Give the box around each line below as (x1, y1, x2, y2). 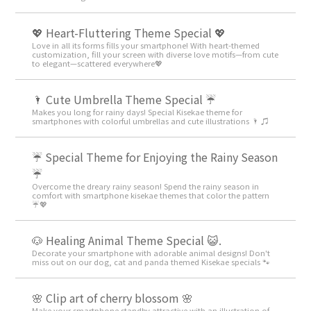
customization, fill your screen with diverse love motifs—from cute (32, 49, 279, 60)
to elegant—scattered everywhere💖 (32, 58, 163, 69)
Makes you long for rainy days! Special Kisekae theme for (32, 106, 243, 118)
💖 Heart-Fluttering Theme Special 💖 (32, 24, 226, 42)
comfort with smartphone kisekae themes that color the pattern (32, 190, 270, 201)
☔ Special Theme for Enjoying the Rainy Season (32, 149, 278, 166)
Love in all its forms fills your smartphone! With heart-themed (32, 40, 260, 51)
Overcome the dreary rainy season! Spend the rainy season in (32, 180, 260, 192)
